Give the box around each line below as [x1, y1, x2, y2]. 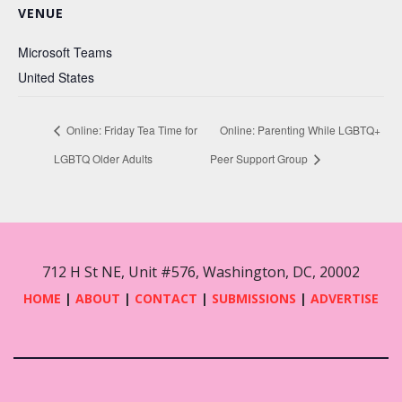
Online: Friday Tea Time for [64, 121, 197, 137]
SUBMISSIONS [212, 289, 296, 307]
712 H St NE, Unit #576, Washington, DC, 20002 [42, 261, 360, 282]
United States [18, 68, 94, 86]
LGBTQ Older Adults [54, 150, 153, 166]
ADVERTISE [310, 289, 379, 307]
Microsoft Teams [18, 43, 112, 61]
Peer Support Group [210, 150, 311, 166]
